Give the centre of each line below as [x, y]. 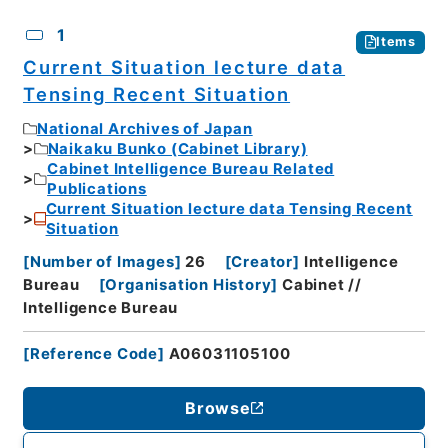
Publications [97, 189]
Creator [262, 261]
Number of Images [102, 261]
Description [186, 12]
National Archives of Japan [144, 129]
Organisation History [188, 284]
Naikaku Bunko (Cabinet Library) [177, 149]
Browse [218, 408]
